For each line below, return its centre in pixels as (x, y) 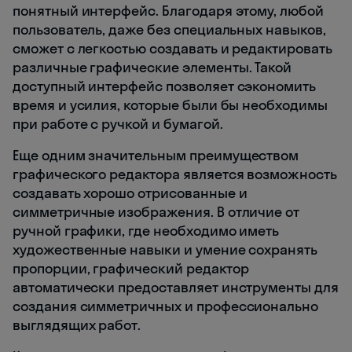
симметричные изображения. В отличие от (156, 212)
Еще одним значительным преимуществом (156, 156)
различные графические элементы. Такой (152, 68)
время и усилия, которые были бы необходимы (170, 105)
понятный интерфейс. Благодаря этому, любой (168, 11)
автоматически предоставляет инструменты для (176, 288)
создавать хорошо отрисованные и (130, 193)
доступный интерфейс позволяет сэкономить (165, 86)
